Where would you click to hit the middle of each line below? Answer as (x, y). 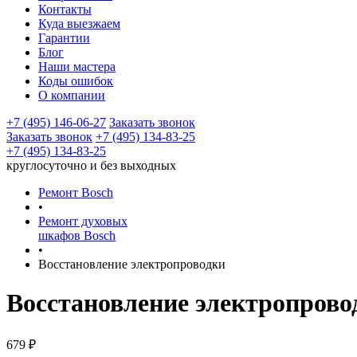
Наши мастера (77, 67)
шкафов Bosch (77, 235)
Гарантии (64, 38)
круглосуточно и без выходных (91, 165)
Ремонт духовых (83, 221)
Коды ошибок (76, 81)
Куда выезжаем (79, 24)
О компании (72, 95)
